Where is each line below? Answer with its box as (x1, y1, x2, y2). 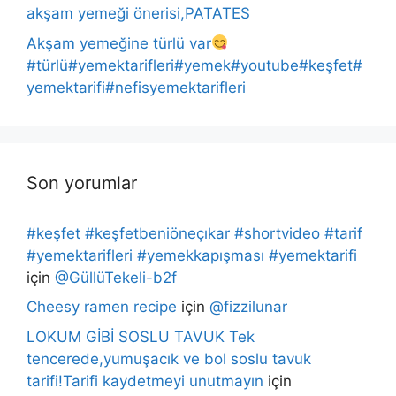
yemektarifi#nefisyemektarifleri (27, 78, 246, 96)
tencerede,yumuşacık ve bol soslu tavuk (27, 349, 311, 368)
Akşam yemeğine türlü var (27, 34, 211, 52)
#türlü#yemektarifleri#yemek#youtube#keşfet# (27, 56, 362, 74)
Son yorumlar (27, 171, 137, 194)
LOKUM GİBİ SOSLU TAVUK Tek (27, 327, 255, 346)
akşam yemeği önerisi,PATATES (27, 4, 250, 23)
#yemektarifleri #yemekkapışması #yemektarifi (27, 246, 357, 264)
